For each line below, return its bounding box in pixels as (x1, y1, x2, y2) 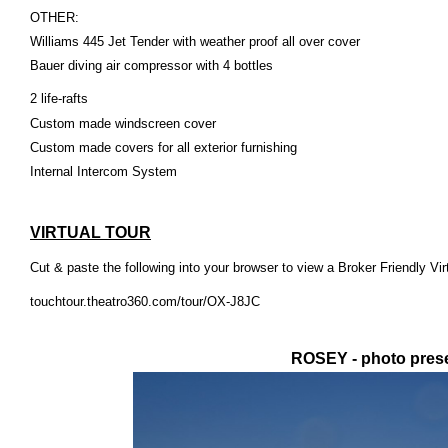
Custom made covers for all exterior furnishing (30, 140, 297, 155)
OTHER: (30, 10, 79, 25)
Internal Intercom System (30, 164, 177, 179)
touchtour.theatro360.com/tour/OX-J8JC (30, 294, 260, 309)
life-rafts (41, 91, 88, 106)
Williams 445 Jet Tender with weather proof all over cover (30, 34, 360, 49)
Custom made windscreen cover (30, 116, 216, 131)
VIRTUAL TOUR (30, 224, 151, 241)
